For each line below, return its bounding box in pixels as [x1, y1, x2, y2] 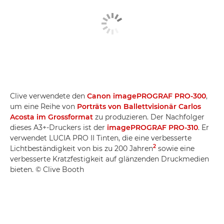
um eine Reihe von [10, 101, 77, 111]
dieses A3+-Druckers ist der [10, 122, 107, 132]
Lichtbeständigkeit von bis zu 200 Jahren [10, 143, 153, 153]
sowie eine [156, 143, 194, 153]
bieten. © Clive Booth [10, 164, 84, 174]
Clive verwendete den [10, 91, 87, 100]
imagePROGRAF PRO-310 [107, 122, 198, 132]
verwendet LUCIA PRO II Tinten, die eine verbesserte [10, 133, 191, 142]
